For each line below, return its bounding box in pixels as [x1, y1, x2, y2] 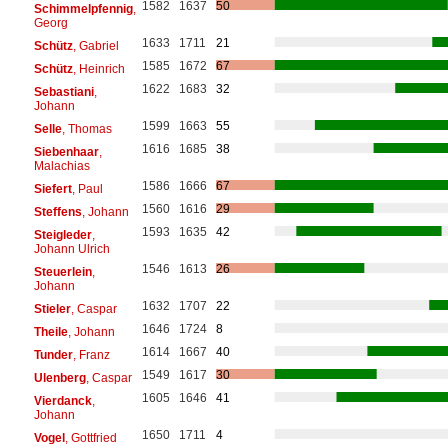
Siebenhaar [33, 144, 99, 159]
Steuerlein [33, 264, 92, 279]
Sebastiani [33, 84, 94, 99]
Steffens [33, 204, 82, 219]
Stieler [33, 301, 71, 316]
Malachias [33, 158, 90, 173]
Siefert [33, 181, 72, 196]
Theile [33, 324, 68, 339]
